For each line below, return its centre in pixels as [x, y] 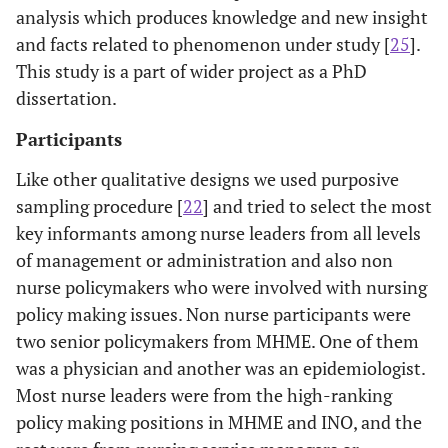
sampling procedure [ [99, 205]
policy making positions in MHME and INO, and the [219, 421]
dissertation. [66, 97]
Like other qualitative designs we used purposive [207, 178]
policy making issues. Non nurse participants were [213, 313]
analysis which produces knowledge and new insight [222, 16]
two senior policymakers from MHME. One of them [217, 340]
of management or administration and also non [204, 259]
